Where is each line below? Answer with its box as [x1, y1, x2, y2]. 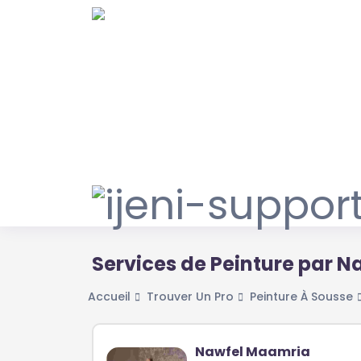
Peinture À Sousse [250, 288, 353, 305]
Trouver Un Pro [147, 288, 234, 305]
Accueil [88, 288, 131, 305]
